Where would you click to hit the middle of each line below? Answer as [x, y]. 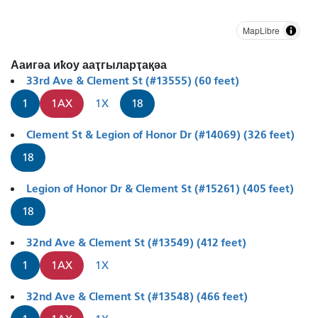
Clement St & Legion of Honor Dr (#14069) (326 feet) [160, 134]
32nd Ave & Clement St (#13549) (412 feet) [136, 242]
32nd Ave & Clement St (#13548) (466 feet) [137, 296]
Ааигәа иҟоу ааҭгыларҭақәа [89, 65]
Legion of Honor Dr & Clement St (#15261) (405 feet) [160, 188]
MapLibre [261, 30]
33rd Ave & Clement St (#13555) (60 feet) [133, 80]
